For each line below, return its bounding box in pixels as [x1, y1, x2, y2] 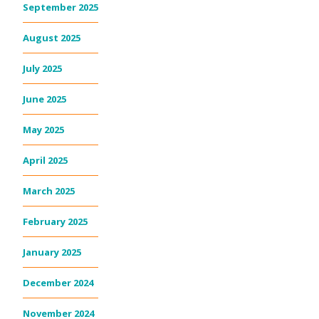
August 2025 [23, 31, 80, 45]
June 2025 [23, 93, 66, 106]
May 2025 [23, 123, 64, 137]
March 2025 [23, 184, 75, 198]
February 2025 [23, 215, 88, 229]
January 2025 [23, 246, 81, 259]
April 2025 [23, 154, 68, 167]
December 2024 [23, 276, 93, 290]
